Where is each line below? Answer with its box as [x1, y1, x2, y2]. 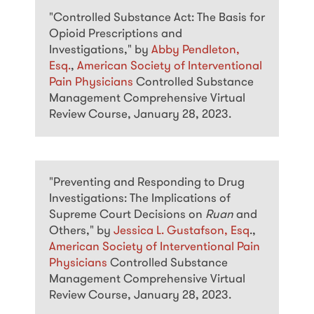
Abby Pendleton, [151, 44, 240, 57]
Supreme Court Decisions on [49, 209, 205, 221]
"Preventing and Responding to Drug [49, 177, 245, 189]
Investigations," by [49, 44, 151, 57]
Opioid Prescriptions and [49, 28, 182, 41]
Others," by [49, 225, 114, 237]
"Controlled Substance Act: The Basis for [49, 12, 265, 25]
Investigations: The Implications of [49, 193, 231, 205]
